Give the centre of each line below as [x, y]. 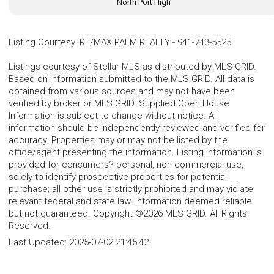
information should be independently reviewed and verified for [137, 128]
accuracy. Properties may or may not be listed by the [118, 140]
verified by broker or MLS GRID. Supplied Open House [119, 103]
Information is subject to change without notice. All [113, 115]
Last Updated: [39, 242]
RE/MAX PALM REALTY [125, 42]
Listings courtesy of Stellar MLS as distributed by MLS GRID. [132, 66]
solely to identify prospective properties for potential [118, 176]
